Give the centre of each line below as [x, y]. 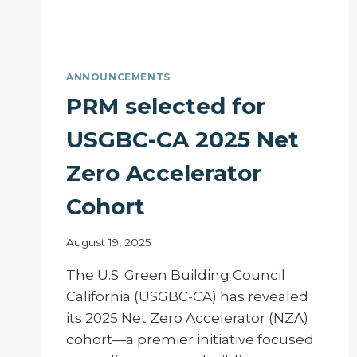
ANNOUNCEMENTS [118, 77]
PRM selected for [166, 106]
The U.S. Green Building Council [176, 275]
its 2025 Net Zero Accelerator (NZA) [187, 318]
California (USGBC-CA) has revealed [187, 296]
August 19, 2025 [109, 242]
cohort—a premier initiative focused [190, 339]
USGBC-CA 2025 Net [182, 140]
